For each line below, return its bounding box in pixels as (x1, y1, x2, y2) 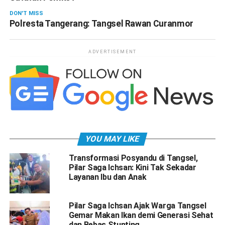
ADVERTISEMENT (88, 49, 137, 54)
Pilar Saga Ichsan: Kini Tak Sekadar (68, 162, 196, 172)
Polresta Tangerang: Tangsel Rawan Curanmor (9, 18, 193, 29)
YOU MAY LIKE (84, 134, 141, 144)
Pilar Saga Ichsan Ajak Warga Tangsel (68, 200, 206, 210)
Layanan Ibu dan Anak (68, 172, 147, 182)
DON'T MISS (9, 10, 43, 17)
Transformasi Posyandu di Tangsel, (68, 153, 198, 163)
